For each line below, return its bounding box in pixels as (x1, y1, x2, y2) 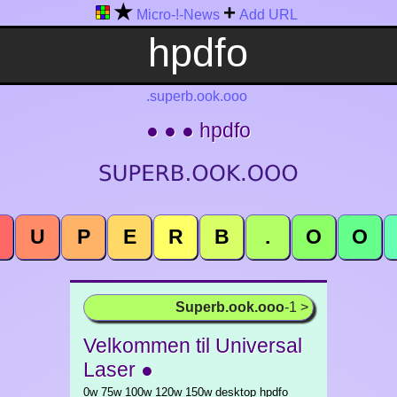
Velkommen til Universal (83, 334, 302, 357)
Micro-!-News (136, 7, 220, 22)
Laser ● (83, 358, 153, 381)
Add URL (239, 7, 298, 22)
